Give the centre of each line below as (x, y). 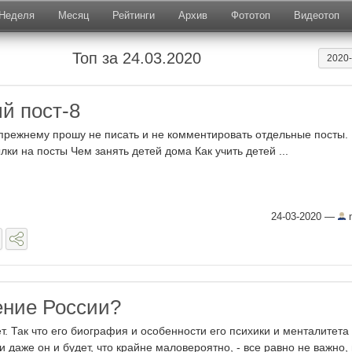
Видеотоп (317, 15)
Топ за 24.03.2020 (137, 58)
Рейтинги (134, 15)
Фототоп (251, 15)
